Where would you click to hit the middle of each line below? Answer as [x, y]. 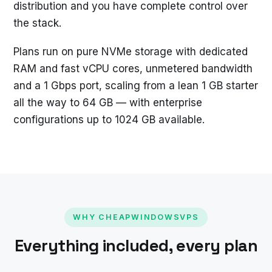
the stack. [37, 23]
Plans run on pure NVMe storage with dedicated [131, 51]
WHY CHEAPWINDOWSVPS [136, 217]
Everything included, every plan [136, 245]
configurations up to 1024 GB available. [109, 119]
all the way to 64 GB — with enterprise [108, 102]
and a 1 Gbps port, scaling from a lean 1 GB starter [136, 85]
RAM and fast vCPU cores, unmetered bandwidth [133, 68]
